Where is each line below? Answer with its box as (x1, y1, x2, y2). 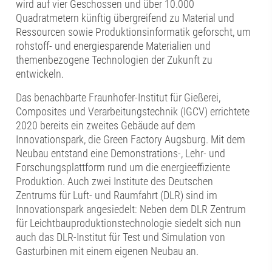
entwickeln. (16, 67, 64, 81)
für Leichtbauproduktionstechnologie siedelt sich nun (16, 217, 242, 230)
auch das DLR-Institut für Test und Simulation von (16, 231, 226, 244)
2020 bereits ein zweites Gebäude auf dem (16, 119, 196, 132)
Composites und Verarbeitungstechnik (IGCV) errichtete (16, 105, 250, 118)
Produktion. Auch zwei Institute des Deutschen (16, 175, 214, 188)
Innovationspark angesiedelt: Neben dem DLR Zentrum (16, 203, 246, 216)
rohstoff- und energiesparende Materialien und (16, 39, 211, 53)
